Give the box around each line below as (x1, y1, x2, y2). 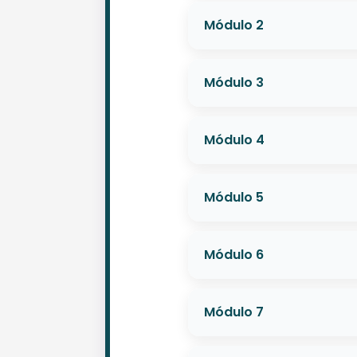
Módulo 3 (204, 73, 264, 92)
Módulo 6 (204, 245, 264, 264)
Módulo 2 (204, 15, 264, 34)
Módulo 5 (204, 187, 264, 206)
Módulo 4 (204, 130, 265, 149)
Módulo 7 (204, 302, 264, 321)
